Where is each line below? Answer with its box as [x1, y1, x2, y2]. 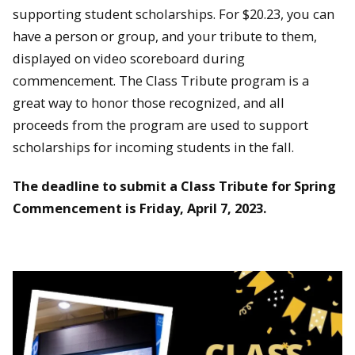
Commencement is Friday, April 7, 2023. [13, 198, 266, 217]
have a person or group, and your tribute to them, [13, 27, 317, 46]
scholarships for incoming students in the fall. [13, 138, 294, 157]
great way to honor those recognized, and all [13, 94, 284, 113]
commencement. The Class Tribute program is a [13, 71, 309, 90]
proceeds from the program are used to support [13, 116, 308, 135]
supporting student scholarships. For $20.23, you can [13, 5, 334, 24]
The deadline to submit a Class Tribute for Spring [13, 176, 336, 195]
